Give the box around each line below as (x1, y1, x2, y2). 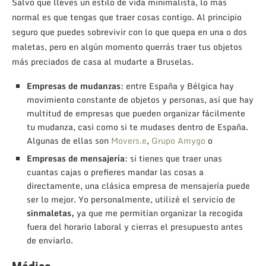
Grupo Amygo (151, 133, 205, 147)
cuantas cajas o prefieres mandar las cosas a (27, 164, 204, 179)
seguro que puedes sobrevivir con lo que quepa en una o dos (12, 24, 247, 39)
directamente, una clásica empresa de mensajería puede (27, 178, 250, 192)
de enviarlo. (27, 233, 73, 247)
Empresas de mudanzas (27, 78, 121, 93)
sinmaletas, (27, 205, 74, 220)
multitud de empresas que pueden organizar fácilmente (27, 106, 245, 120)
